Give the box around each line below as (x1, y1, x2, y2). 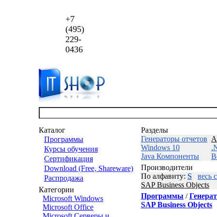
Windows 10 (141, 143, 180, 152)
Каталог (39, 126, 65, 134)
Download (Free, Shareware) (44, 164, 133, 172)
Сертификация (44, 155, 93, 163)
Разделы (141, 126, 168, 134)
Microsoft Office (43, 203, 93, 211)
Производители (141, 163, 193, 171)
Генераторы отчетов (141, 135, 207, 143)
